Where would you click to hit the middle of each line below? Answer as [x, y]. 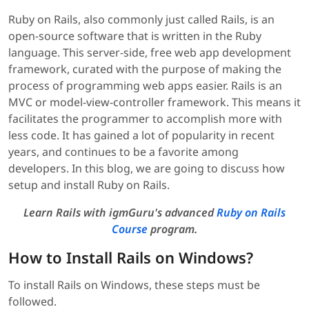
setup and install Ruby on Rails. [89, 185]
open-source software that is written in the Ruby [135, 36]
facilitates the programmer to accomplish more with [145, 119]
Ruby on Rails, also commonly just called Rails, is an [141, 20]
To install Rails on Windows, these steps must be [134, 285]
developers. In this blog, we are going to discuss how [147, 169]
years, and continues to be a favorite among [123, 152]
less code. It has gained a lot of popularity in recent [141, 136]
